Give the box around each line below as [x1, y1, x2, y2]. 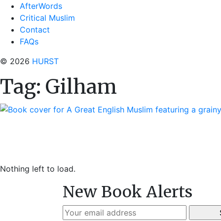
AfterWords [20, 1, 62, 11]
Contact [20, 25, 50, 35]
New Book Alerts [63, 182, 192, 202]
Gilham [45, 74, 117, 99]
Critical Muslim [20, 13, 75, 23]
